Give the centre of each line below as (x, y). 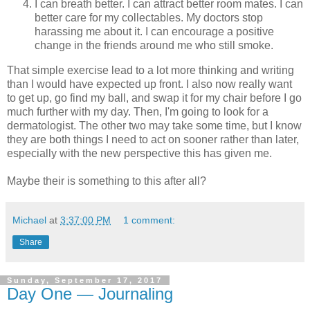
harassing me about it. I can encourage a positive (154, 32)
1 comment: (149, 220)
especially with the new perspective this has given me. (139, 154)
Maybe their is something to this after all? (107, 181)
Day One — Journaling (90, 294)
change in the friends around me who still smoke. (154, 46)
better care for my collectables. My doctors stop (149, 18)
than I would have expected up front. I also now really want (149, 84)
